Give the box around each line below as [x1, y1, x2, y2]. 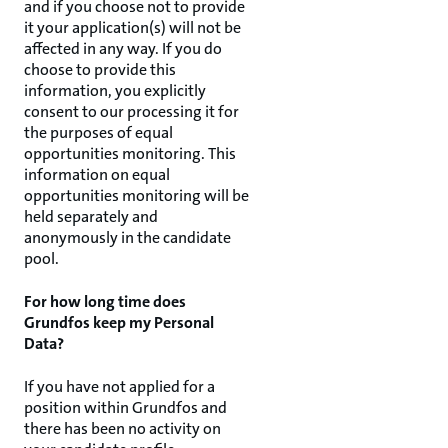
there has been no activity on [24, 418, 221, 439]
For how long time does [24, 291, 186, 312]
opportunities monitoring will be [24, 185, 249, 206]
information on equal [24, 164, 170, 185]
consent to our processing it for [24, 101, 239, 122]
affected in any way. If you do [24, 38, 222, 59]
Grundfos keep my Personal [24, 312, 214, 333]
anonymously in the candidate [24, 227, 231, 248]
